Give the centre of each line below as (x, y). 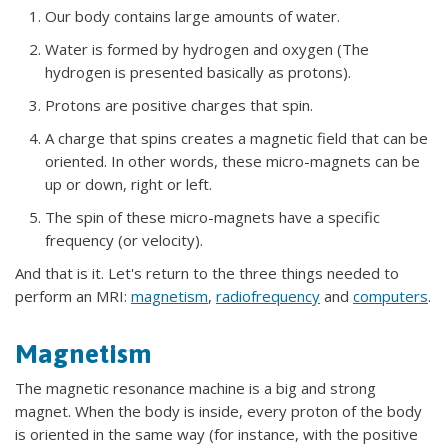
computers (390, 296)
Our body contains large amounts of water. (192, 16)
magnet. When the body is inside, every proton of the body (218, 411)
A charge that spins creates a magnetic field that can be (236, 138)
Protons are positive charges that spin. (179, 105)
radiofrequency (268, 296)
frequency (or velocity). (124, 240)
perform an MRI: (73, 296)
